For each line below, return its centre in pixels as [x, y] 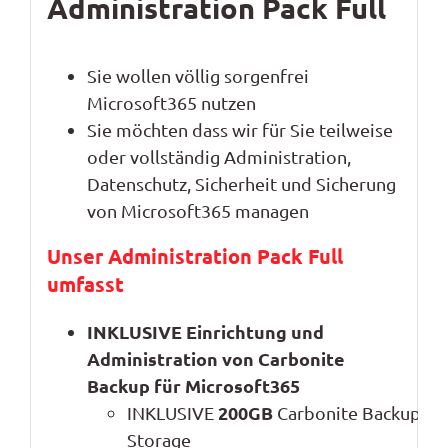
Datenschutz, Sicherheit [183, 184]
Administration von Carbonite [215, 359]
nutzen [226, 103]
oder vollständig [153, 157]
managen [271, 211]
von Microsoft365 [158, 211]
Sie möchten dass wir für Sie [200, 130]
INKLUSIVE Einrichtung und [205, 332]
